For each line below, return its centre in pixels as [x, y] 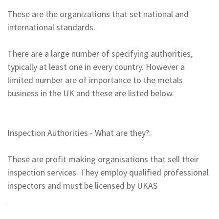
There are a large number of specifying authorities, [100, 53]
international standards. [51, 27]
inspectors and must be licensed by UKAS [82, 185]
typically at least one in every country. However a [96, 66]
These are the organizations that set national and [98, 14]
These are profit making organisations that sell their [103, 159]
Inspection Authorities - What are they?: [79, 132]
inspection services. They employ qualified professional [108, 172]
